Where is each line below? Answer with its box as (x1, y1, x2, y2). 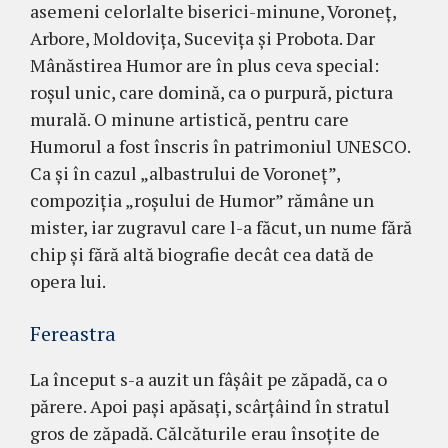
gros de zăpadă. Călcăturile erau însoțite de (30, 421, 380, 446)
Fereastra (30, 320, 116, 348)
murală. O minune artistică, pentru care (30, 107, 349, 132)
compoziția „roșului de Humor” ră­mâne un (30, 188, 374, 213)
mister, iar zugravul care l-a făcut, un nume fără (30, 215, 412, 240)
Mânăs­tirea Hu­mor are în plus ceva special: (30, 53, 379, 78)
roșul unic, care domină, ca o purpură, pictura (30, 80, 393, 105)
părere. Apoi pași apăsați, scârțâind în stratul (30, 394, 390, 419)
